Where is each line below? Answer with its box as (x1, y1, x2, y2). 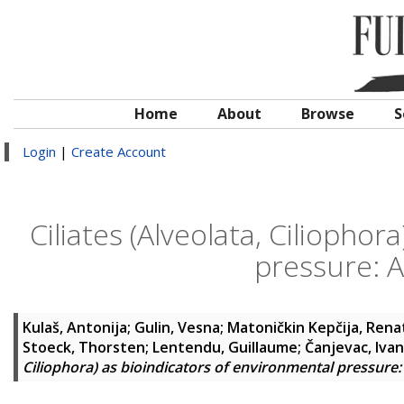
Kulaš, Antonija (23, 317, 127, 337)
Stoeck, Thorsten (23, 337, 145, 357)
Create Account (71, 142, 166, 161)
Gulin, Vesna (134, 317, 220, 337)
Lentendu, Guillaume (152, 337, 298, 357)
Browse (301, 104, 354, 124)
